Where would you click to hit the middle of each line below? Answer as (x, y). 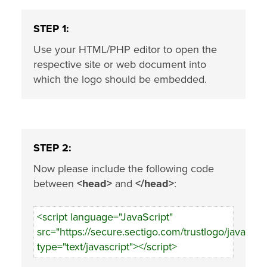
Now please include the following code (124, 169)
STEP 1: (51, 29)
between (55, 184)
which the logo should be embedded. (120, 79)
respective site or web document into (120, 64)
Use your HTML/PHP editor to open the (125, 49)
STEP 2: (52, 148)
